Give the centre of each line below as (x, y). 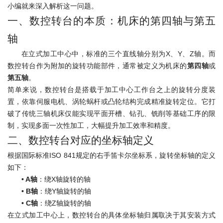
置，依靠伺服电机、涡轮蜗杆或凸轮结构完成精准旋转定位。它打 (111, 102)
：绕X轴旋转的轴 (64, 179)
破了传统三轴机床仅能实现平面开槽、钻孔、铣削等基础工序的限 (111, 113)
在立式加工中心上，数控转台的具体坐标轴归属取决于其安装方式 (111, 215)
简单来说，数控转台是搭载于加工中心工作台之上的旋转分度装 (111, 90)
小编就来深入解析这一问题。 (53, 6)
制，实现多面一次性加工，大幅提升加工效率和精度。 (91, 125)
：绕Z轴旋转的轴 (64, 203)
